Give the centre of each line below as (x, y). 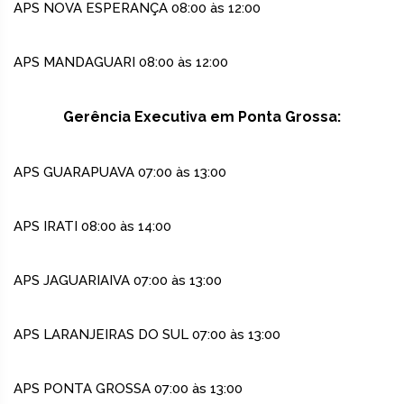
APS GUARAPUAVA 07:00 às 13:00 (120, 173)
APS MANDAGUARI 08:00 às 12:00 (121, 63)
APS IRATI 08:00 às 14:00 (92, 227)
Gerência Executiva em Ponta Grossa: (202, 117)
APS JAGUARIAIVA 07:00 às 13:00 (118, 281)
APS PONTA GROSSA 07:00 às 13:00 (128, 389)
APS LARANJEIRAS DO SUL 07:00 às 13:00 (147, 335)
